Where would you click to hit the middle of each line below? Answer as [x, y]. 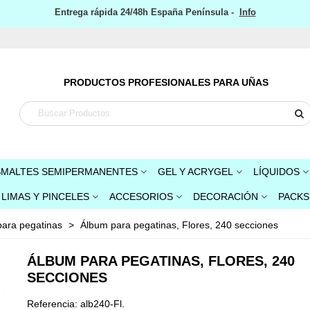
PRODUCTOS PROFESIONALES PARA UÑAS [166, 82]
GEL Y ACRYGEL [195, 172]
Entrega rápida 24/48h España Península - [147, 12]
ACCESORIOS [141, 197]
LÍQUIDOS [276, 172]
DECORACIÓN [225, 197]
